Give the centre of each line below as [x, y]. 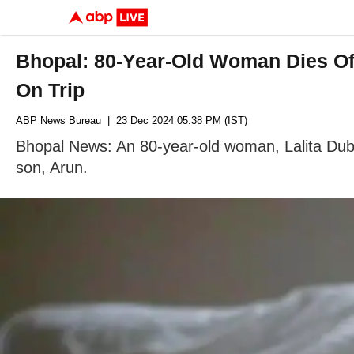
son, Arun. [52, 168]
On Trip [51, 90]
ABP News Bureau [58, 121]
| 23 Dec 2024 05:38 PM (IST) [174, 121]
